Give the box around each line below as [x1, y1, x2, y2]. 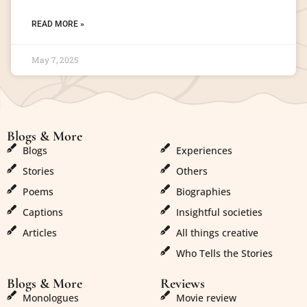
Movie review [175, 291, 236, 305]
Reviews [160, 275, 205, 293]
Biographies [175, 185, 231, 199]
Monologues [22, 291, 79, 305]
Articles [22, 226, 57, 240]
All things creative [175, 226, 258, 240]
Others [175, 164, 208, 178]
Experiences [175, 144, 232, 158]
